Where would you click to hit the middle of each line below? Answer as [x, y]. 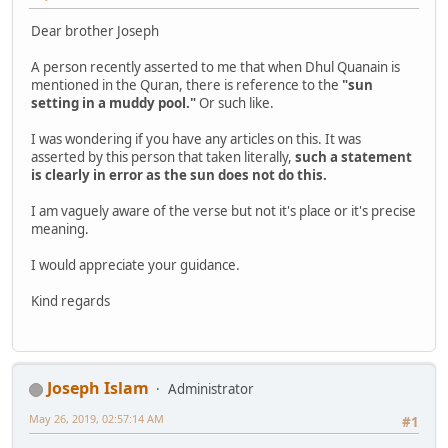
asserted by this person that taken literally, [163, 156]
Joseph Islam [98, 388]
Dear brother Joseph [95, 30]
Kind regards [70, 300]
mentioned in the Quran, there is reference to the [186, 84]
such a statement [353, 156]
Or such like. [235, 102]
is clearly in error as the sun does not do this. [179, 174]
